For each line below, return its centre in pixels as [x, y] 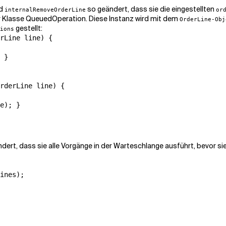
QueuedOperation [56, 19]
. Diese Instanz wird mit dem [133, 19]
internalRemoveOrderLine [45, 10]
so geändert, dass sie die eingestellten [151, 9]
